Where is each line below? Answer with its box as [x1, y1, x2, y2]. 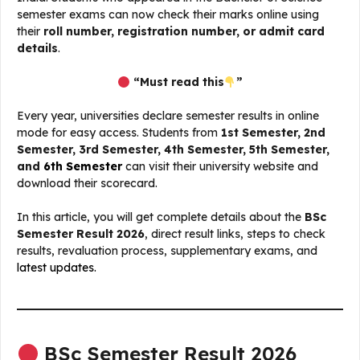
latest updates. [17, 260, 96, 276]
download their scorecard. [17, 176, 157, 191]
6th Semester [43, 159, 122, 174]
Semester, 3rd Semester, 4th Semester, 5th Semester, [17, 142, 329, 157]
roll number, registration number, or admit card [43, 24, 325, 39]
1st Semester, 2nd [221, 125, 325, 141]
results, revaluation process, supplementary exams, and [17, 243, 317, 259]
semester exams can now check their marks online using [17, 7, 319, 22]
